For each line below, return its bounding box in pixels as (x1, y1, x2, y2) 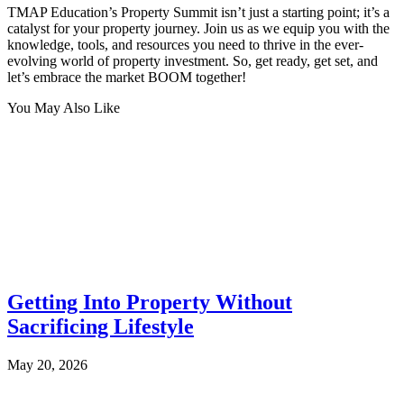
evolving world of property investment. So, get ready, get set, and (7, 53, 378, 69)
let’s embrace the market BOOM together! (7, 69, 246, 85)
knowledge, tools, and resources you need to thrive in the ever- (7, 37, 363, 52)
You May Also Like (7, 100, 120, 115)
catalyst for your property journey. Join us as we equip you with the (7, 21, 390, 36)
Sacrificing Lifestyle (7, 314, 194, 338)
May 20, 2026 (7, 356, 87, 372)
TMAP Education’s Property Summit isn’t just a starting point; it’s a (7, 5, 390, 20)
